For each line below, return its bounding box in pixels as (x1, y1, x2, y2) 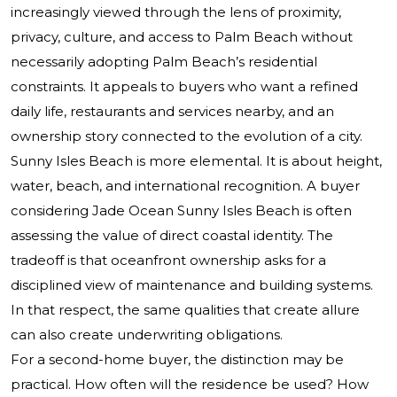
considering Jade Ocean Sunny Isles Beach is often (11, 202, 352, 220)
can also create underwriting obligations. (11, 326, 283, 344)
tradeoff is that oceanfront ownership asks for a (11, 252, 326, 269)
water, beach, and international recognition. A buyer (11, 177, 360, 195)
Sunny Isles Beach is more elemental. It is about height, (11, 152, 382, 170)
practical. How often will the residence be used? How (11, 376, 369, 393)
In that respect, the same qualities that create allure (11, 301, 360, 319)
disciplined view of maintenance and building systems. (11, 276, 373, 294)
